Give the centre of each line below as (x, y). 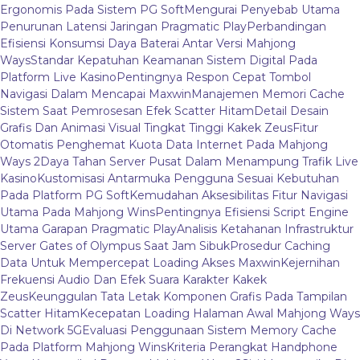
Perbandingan (286, 27)
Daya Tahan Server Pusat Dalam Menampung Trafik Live (199, 162)
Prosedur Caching (280, 246)
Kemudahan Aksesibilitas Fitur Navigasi (239, 196)
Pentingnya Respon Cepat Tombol (214, 78)
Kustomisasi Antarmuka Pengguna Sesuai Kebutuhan (188, 179)
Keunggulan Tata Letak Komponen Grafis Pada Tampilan (188, 297)
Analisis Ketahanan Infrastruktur (265, 229)
